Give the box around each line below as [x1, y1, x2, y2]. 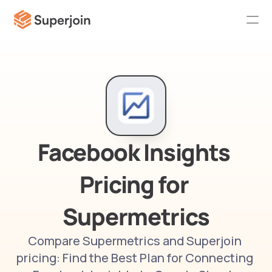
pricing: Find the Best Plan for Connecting [16, 250, 253, 266]
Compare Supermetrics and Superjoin [28, 233, 242, 249]
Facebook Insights [38, 136, 231, 168]
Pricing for [79, 168, 189, 200]
